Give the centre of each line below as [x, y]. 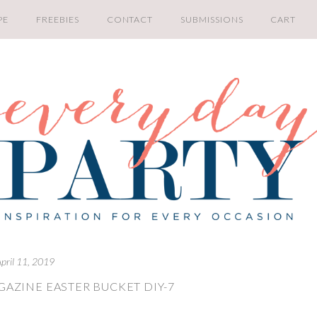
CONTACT [130, 19]
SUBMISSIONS [212, 19]
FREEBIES [58, 19]
